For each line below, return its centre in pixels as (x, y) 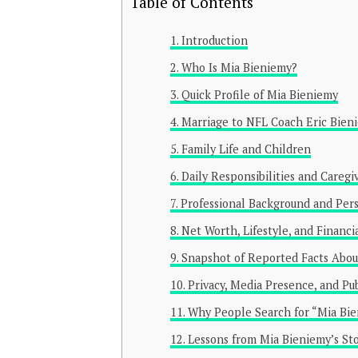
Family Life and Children (246, 149)
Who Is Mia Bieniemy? (239, 67)
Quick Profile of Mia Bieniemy (259, 94)
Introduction (214, 40)
